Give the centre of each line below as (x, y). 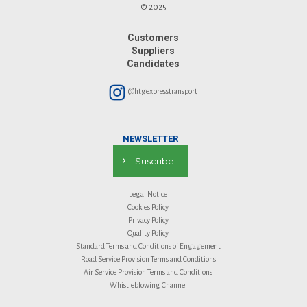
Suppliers (153, 50)
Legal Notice (148, 194)
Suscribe (155, 161)
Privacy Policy (148, 220)
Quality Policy (148, 233)
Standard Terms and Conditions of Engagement (148, 246)
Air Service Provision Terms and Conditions (148, 272)
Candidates (153, 63)
